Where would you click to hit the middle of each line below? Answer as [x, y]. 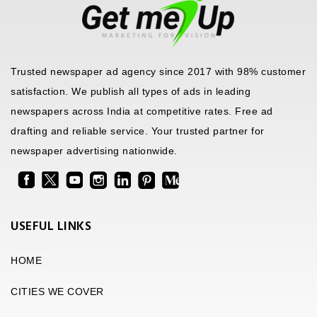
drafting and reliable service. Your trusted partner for [138, 131]
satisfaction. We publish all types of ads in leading [131, 92]
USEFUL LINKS [51, 226]
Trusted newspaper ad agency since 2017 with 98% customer [158, 72]
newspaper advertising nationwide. [94, 151]
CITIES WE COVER [57, 291]
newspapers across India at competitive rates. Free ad [142, 111]
